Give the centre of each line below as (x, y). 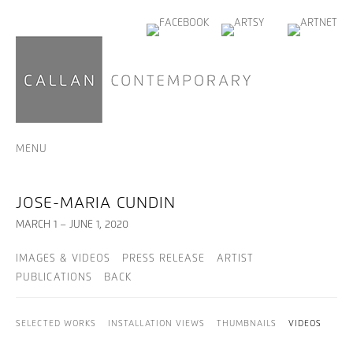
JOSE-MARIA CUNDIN (96, 203)
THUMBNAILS (247, 323)
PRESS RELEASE (163, 259)
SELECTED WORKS (56, 323)
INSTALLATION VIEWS (156, 323)
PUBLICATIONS (54, 278)
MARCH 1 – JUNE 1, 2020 (72, 225)
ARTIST (235, 259)
